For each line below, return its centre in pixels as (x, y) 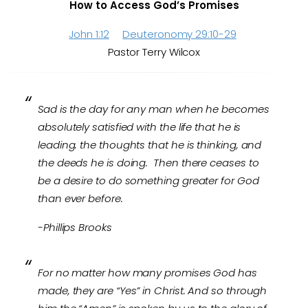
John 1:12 (89, 34)
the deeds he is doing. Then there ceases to (148, 163)
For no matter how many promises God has (147, 273)
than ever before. (80, 198)
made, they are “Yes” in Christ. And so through (153, 290)
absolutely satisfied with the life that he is (140, 127)
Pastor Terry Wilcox (154, 52)
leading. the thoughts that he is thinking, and (150, 145)
